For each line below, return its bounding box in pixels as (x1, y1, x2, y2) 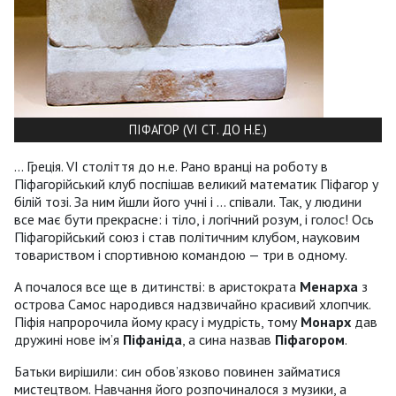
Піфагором (275, 330, 345, 348)
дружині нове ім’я (14, 330, 123, 348)
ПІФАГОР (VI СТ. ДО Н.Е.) (129, 120, 267, 138)
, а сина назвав (182, 330, 275, 348)
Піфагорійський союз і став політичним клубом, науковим (14, 227, 360, 246)
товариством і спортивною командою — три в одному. (14, 245, 347, 263)
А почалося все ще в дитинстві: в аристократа (14, 277, 300, 295)
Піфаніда (123, 330, 182, 348)
